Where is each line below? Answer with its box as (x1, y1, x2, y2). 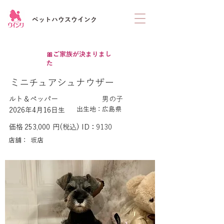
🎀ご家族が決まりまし (46, 51, 111, 57)
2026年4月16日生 (9, 106, 65, 113)
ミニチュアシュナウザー (10, 77, 114, 87)
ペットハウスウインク (32, 16, 97, 23)
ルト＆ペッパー (9, 95, 58, 102)
